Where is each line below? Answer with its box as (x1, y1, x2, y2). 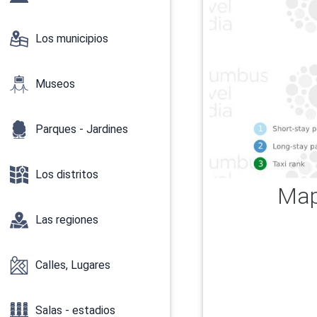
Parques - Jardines (35, 122, 128, 136)
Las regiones (35, 212, 98, 226)
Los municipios (35, 31, 108, 45)
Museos (35, 76, 75, 91)
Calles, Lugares (35, 258, 110, 272)
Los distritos (35, 167, 98, 181)
